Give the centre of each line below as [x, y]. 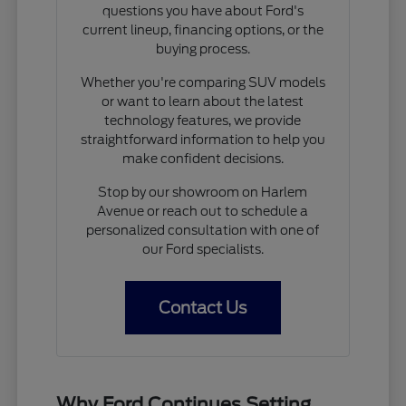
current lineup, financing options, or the [203, 29]
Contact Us [203, 307]
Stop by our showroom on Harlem [203, 192]
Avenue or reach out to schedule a [203, 211]
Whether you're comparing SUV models [203, 82]
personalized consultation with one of [203, 230]
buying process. [203, 48]
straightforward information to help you [203, 139]
